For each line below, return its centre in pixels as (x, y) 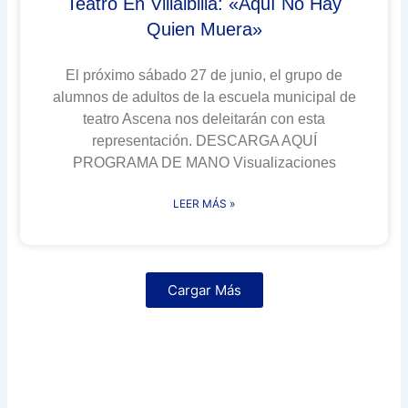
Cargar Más (204, 290)
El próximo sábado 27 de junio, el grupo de (204, 75)
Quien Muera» (204, 29)
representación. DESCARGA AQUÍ (204, 140)
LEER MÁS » (204, 203)
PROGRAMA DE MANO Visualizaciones (204, 162)
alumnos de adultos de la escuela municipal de (204, 97)
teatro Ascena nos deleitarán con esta (204, 118)
